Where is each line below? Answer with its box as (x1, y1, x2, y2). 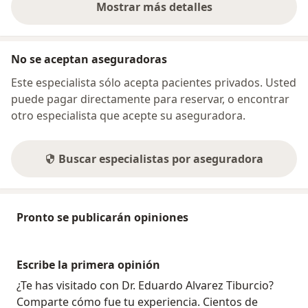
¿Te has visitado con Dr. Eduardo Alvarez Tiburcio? (16, 278, 274, 294)
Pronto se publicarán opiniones (16, 210, 188, 225)
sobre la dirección (153, 6, 250, 22)
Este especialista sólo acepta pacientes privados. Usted (11, 75, 296, 91)
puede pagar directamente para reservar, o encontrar (11, 91, 289, 107)
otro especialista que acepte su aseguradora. (11, 108, 245, 124)
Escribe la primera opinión (16, 257, 160, 273)
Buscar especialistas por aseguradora (58, 151, 263, 167)
